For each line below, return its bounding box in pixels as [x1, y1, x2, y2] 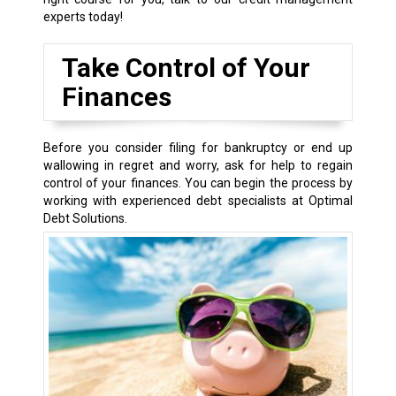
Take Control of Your [61, 52, 310, 84]
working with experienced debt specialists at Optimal [42, 194, 354, 209]
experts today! [42, 10, 123, 25]
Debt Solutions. [42, 211, 127, 226]
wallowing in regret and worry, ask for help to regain [42, 158, 354, 173]
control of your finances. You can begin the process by [42, 176, 354, 191]
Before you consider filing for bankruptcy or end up [42, 141, 354, 156]
